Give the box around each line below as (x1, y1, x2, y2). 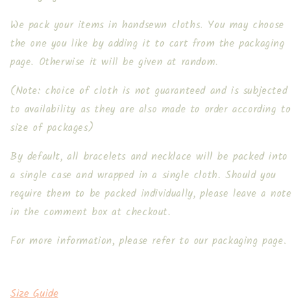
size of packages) (10, 120, 95, 136)
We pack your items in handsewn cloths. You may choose (10, 17, 284, 34)
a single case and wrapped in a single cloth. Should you (10, 167, 277, 184)
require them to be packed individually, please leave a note (10, 186, 292, 202)
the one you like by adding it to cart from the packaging (10, 36, 285, 52)
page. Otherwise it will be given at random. (10, 54, 219, 71)
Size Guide (10, 284, 58, 302)
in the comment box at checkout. (10, 204, 171, 221)
